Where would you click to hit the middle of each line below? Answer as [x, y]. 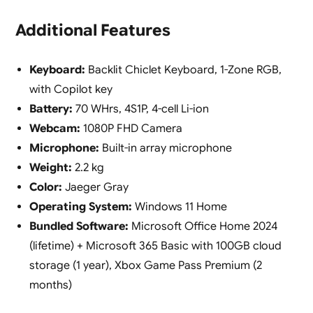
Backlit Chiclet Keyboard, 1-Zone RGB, [183, 70]
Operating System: [80, 207]
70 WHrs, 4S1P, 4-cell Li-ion [140, 109]
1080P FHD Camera [131, 129]
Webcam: [54, 129]
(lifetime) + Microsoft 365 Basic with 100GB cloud [155, 246]
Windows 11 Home [179, 207]
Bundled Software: [79, 227]
